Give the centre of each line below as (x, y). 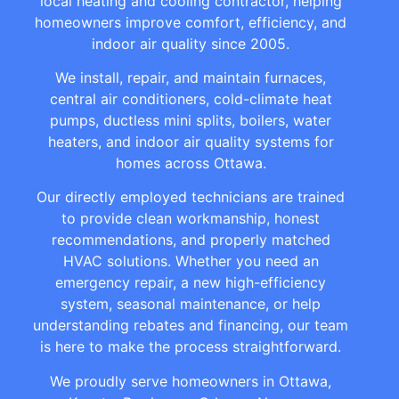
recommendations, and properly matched (191, 240)
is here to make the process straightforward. (191, 347)
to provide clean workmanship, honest (191, 219)
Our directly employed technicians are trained (191, 197)
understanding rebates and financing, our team (191, 326)
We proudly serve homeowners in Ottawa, (191, 381)
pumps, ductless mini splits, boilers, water (191, 121)
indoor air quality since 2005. (191, 43)
